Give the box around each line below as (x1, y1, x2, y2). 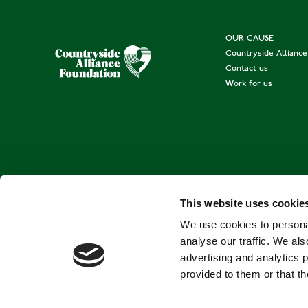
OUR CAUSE (225, 34, 274, 43)
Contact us (225, 65, 268, 74)
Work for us (225, 80, 272, 89)
